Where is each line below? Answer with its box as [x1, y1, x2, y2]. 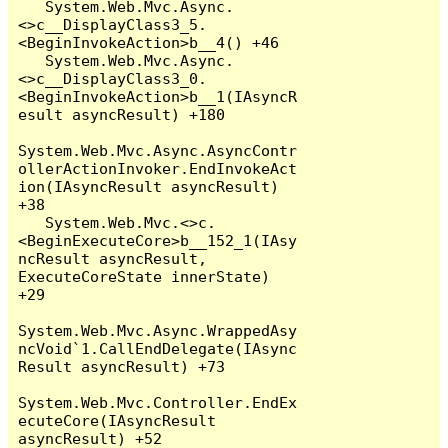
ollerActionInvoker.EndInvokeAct [18, 159, 298, 177]
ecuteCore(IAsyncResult [18, 411, 217, 429]
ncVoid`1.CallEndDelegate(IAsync [18, 339, 298, 357]
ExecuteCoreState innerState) [18, 267, 271, 285]
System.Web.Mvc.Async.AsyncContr [18, 141, 298, 159]
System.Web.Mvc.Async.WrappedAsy [18, 321, 298, 339]
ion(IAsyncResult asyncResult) [18, 177, 280, 195]
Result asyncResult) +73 [18, 357, 226, 375]
